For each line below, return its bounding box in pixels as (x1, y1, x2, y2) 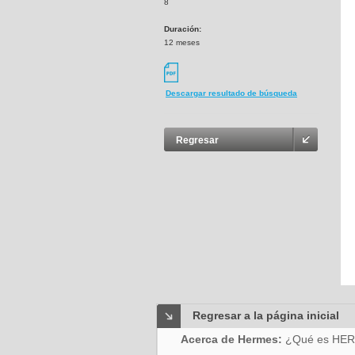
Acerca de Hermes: (181, 333, 285, 345)
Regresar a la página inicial (193, 309, 339, 322)
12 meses (164, 38, 200, 47)
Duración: (164, 25, 201, 33)
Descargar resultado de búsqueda (166, 89, 297, 98)
